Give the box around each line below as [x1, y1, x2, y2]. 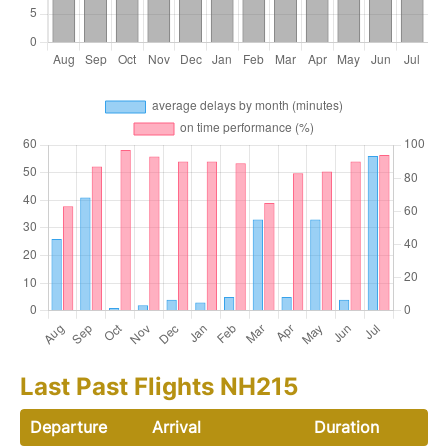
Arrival [152, 416, 202, 437]
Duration [313, 416, 379, 437]
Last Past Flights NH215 [20, 371, 298, 401]
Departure [30, 416, 107, 437]
